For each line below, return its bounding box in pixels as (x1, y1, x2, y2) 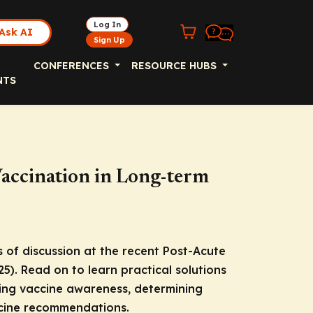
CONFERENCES (34, 59, 112, 72)
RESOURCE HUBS (131, 59, 220, 72)
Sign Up (94, 35, 126, 45)
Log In (94, 20, 122, 29)
